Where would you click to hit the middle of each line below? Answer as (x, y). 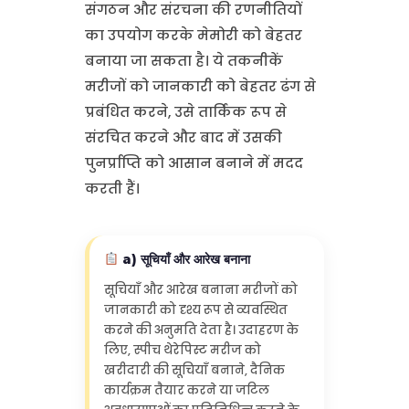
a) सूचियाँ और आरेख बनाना (184, 259)
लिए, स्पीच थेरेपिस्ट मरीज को (182, 351)
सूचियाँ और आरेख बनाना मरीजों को (200, 290)
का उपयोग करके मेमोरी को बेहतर (193, 35)
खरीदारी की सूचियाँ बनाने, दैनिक (194, 371)
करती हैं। (112, 188)
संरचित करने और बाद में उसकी (183, 137)
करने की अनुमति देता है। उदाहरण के (201, 330)
